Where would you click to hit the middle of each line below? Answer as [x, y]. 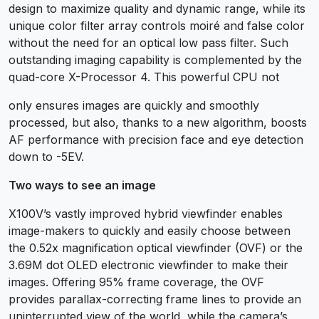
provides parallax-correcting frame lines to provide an [155, 299]
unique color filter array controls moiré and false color [157, 25]
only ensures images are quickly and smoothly [134, 105]
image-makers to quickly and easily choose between [150, 230]
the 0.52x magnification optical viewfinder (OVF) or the [156, 247]
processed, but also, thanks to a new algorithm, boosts [158, 122]
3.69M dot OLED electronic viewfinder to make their [148, 265]
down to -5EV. [46, 156]
